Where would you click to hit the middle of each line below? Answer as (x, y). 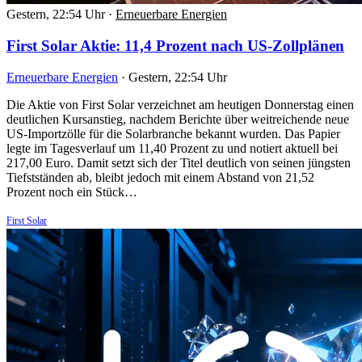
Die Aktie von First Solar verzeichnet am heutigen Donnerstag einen (180, 104)
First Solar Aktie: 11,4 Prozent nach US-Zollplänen (175, 46)
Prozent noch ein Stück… (72, 192)
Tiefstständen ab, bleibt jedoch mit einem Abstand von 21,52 (160, 177)
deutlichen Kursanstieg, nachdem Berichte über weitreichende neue (178, 119)
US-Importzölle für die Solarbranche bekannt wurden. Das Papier (173, 133)
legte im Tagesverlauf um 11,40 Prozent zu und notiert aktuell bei (172, 148)
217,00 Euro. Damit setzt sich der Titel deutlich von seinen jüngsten (179, 162)
